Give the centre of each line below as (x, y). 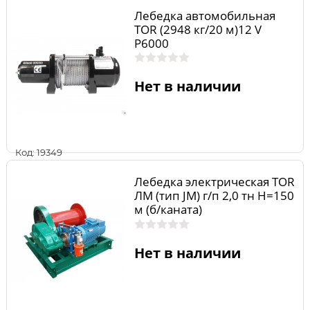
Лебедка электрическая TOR (214, 182)
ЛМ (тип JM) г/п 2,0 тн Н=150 (214, 195)
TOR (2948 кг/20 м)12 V (198, 29)
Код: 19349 (39, 152)
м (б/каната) (168, 209)
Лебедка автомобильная (204, 15)
